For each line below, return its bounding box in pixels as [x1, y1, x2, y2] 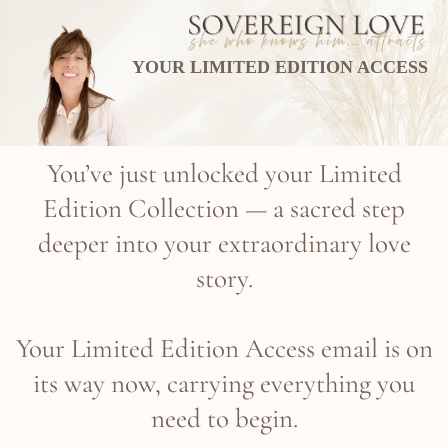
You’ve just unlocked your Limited [46, 156, 402, 190]
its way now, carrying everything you [33, 366, 415, 400]
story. [195, 261, 253, 295]
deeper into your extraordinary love [37, 226, 411, 260]
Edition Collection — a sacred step [43, 191, 405, 225]
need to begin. [150, 401, 298, 435]
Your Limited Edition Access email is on [15, 331, 433, 365]
